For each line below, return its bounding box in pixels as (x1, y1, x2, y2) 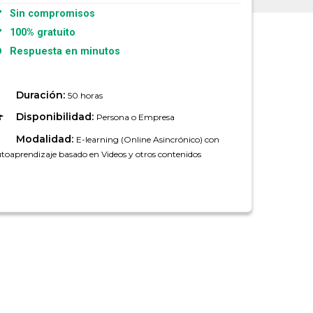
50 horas (67, 89, 103, 101)
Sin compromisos (3, 8, 95, 20)
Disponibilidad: (15, 110, 96, 124)
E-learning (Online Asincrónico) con (75, 134, 219, 145)
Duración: (15, 88, 68, 101)
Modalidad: (15, 133, 76, 146)
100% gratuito (3, 27, 75, 39)
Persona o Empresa (96, 112, 175, 123)
